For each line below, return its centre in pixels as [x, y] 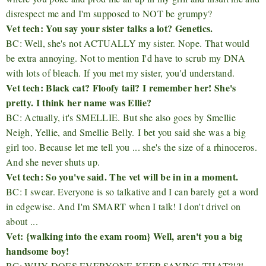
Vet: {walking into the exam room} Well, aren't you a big [124, 236]
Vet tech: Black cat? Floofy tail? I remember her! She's [121, 87]
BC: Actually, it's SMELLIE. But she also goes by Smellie [121, 117]
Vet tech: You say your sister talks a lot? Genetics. [110, 28]
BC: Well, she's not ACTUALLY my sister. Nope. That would [128, 43]
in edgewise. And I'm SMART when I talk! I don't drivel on [123, 206]
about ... [22, 221]
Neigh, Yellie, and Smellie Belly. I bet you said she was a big [126, 132]
